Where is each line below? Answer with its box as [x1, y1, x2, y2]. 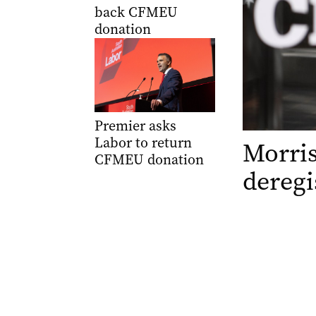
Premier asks [94, 116, 176, 136]
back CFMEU [94, 2, 178, 22]
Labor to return [94, 133, 192, 153]
